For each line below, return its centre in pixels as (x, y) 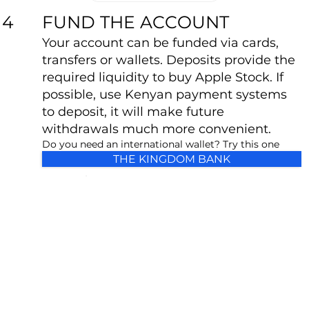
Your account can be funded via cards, (161, 42)
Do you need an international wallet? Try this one (161, 144)
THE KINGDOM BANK (172, 159)
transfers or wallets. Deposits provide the (169, 60)
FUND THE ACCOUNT (136, 22)
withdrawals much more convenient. (157, 129)
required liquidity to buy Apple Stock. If (163, 77)
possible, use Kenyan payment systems (165, 94)
